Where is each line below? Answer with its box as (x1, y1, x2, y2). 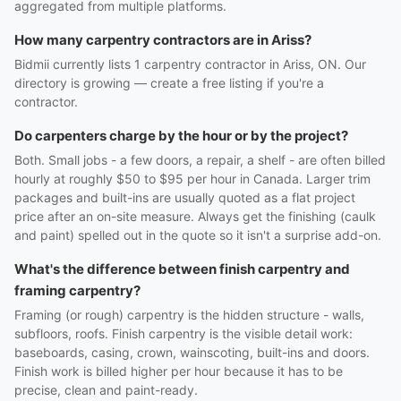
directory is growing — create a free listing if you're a (14, 75, 324, 90)
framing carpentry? (14, 282, 141, 299)
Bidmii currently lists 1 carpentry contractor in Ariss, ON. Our (14, 56, 366, 72)
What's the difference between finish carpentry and (14, 260, 350, 277)
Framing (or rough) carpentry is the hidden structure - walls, (14, 307, 364, 322)
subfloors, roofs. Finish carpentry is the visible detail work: (14, 326, 353, 341)
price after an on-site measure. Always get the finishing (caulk (14, 209, 376, 224)
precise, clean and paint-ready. (14, 382, 198, 397)
